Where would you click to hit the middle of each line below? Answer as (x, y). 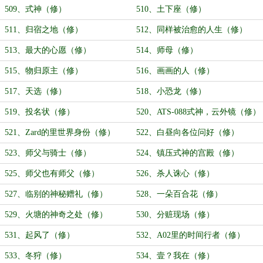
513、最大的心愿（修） (48, 50)
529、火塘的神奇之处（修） (56, 215)
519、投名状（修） (40, 112)
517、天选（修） (36, 91)
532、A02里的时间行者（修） (190, 235)
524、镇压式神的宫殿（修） (188, 153)
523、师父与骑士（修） (48, 153)
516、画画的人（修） (175, 71)
